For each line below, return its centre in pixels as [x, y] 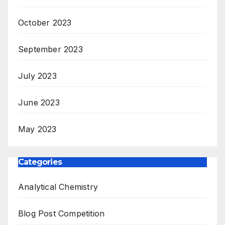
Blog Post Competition [62, 214]
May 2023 [37, 129]
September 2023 [50, 49]
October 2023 [45, 23]
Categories [40, 162]
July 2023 [37, 76]
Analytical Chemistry [58, 187]
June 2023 [39, 103]
